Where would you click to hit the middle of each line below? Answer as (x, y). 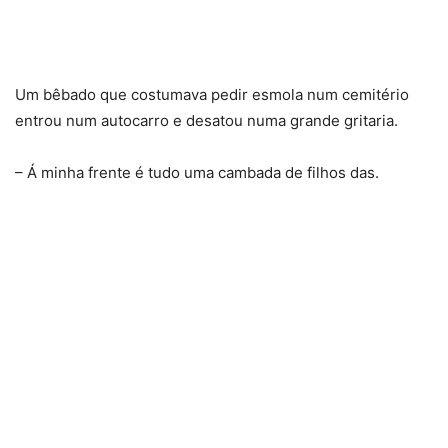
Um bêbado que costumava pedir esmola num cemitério (212, 94)
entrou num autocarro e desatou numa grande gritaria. (206, 120)
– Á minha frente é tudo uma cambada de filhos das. (197, 172)
